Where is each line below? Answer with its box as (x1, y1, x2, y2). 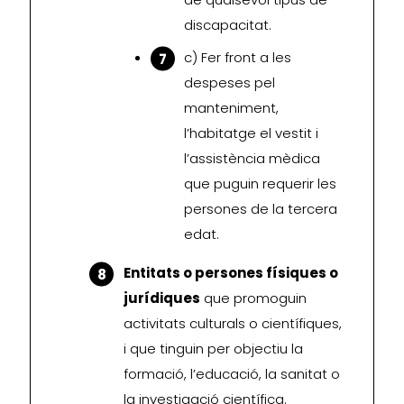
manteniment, (184, 97, 279, 117)
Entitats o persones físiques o (123, 262, 338, 282)
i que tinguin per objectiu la (123, 338, 303, 358)
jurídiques (123, 288, 200, 308)
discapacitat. (184, 15, 271, 35)
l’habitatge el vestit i (184, 123, 318, 142)
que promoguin (199, 288, 307, 308)
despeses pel (184, 72, 275, 92)
